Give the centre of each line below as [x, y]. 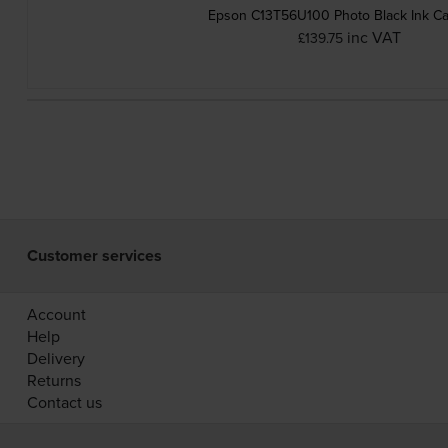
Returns [53, 380]
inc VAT [373, 37]
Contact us [64, 402]
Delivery [55, 358]
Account [56, 314]
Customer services [94, 256]
